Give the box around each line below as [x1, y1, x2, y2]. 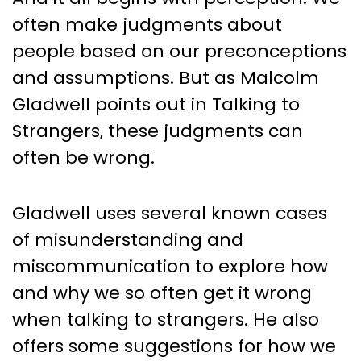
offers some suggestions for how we [12, 333, 336, 359]
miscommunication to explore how [12, 253, 328, 279]
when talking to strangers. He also [12, 306, 319, 332]
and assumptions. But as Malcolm [12, 64, 319, 90]
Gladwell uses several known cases [12, 200, 327, 226]
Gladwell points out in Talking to [12, 91, 300, 117]
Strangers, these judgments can [12, 118, 303, 143]
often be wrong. [12, 144, 155, 170]
